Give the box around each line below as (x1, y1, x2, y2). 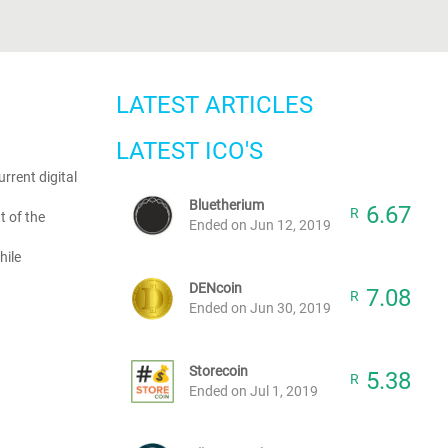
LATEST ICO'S (116, 137, 263, 165)
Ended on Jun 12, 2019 (189, 217, 331, 233)
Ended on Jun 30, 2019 (189, 300, 331, 316)
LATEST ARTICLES (116, 91, 313, 119)
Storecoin (189, 363, 248, 379)
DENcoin (189, 280, 242, 296)
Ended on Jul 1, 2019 (189, 383, 318, 399)
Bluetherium (189, 197, 264, 213)
